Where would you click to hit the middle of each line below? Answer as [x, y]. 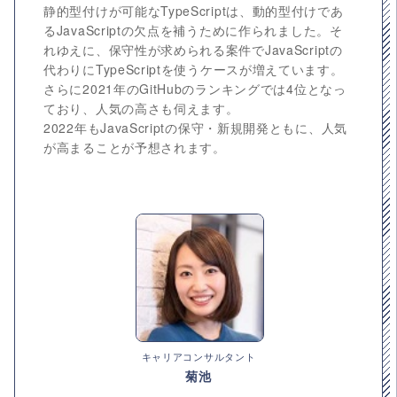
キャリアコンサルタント [198, 357]
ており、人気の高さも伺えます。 [141, 109]
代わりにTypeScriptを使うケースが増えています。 [194, 70]
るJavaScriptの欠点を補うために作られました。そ [193, 31]
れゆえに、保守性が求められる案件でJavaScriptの [193, 50]
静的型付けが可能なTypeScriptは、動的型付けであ [194, 11]
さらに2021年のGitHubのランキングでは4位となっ [195, 89]
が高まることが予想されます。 [135, 148]
